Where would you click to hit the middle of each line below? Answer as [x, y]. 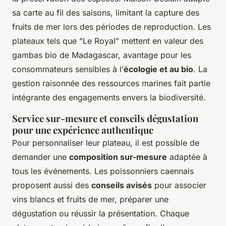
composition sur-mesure [118, 157]
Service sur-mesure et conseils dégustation [105, 118]
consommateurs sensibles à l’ [68, 69]
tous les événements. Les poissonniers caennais [103, 171]
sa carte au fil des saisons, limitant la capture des [106, 12]
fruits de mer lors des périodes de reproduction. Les [111, 26]
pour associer [179, 185]
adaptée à [187, 157]
